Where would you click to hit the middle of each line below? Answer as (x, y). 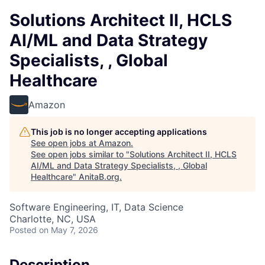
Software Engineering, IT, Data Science (96, 207)
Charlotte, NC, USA (53, 219)
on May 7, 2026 (69, 230)
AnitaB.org (99, 177)
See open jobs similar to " (80, 154)
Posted (23, 230)
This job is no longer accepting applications (119, 132)
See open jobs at (65, 143)
